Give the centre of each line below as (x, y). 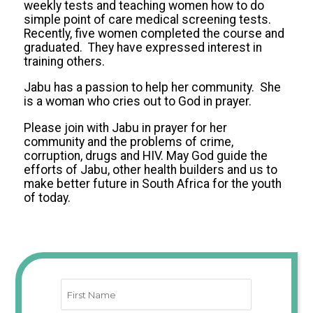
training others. (64, 61)
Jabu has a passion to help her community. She (152, 88)
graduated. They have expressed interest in (143, 47)
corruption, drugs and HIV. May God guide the (145, 155)
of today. (47, 197)
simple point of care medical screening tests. (148, 19)
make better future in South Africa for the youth (152, 183)
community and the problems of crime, (128, 141)
